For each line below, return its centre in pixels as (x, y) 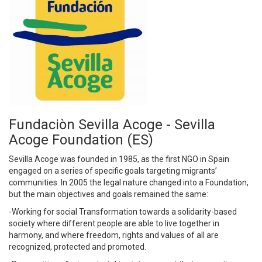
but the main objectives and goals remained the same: (108, 194)
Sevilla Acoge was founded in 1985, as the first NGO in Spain (119, 159)
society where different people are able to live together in (114, 223)
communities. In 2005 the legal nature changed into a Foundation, (129, 182)
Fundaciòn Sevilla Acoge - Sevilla (112, 125)
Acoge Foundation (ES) (81, 140)
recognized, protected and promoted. (77, 247)
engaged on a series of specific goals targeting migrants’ (113, 171)
